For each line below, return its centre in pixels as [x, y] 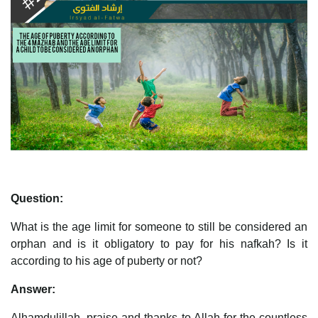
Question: [37, 198]
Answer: [33, 289]
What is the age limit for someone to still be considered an [159, 226]
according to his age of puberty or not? [106, 261]
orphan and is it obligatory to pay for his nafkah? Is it [159, 243]
